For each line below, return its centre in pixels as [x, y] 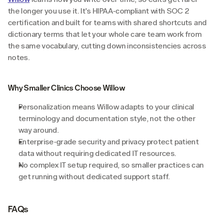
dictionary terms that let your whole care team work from [105, 34]
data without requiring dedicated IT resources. [97, 153]
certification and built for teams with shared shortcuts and [107, 22]
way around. [39, 130]
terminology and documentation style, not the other [107, 118]
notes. [19, 57]
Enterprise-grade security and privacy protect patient [109, 141]
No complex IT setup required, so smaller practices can [111, 165]
